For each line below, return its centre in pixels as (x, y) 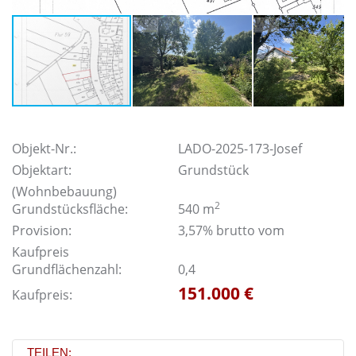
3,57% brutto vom (231, 230)
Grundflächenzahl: (67, 269)
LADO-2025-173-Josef (240, 149)
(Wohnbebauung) (64, 192)
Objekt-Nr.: (44, 149)
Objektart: (42, 170)
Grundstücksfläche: (70, 209)
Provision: (42, 230)
